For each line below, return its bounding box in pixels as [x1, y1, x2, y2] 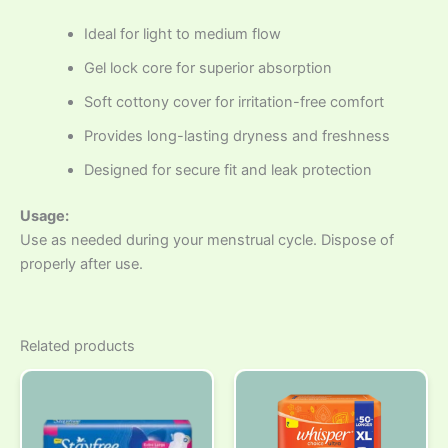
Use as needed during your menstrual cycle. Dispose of [20, 231, 394, 250]
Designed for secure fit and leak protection [83, 161, 372, 180]
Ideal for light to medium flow [83, 25, 281, 44]
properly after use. [20, 255, 143, 274]
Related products [20, 337, 135, 356]
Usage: [20, 207, 69, 226]
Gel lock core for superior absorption [83, 59, 332, 78]
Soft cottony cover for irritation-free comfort [83, 93, 384, 112]
